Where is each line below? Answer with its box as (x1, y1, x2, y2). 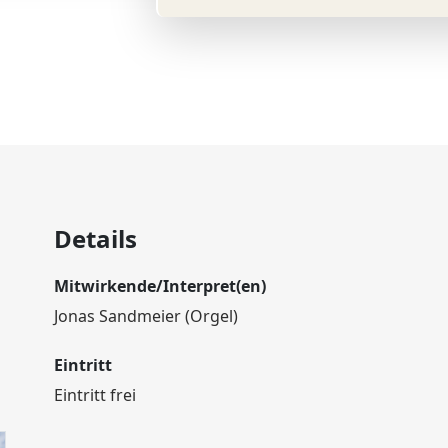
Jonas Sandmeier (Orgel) (54, 305, 238, 327)
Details (54, 222, 137, 255)
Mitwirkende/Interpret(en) (54, 275, 266, 297)
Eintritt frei (54, 384, 136, 406)
